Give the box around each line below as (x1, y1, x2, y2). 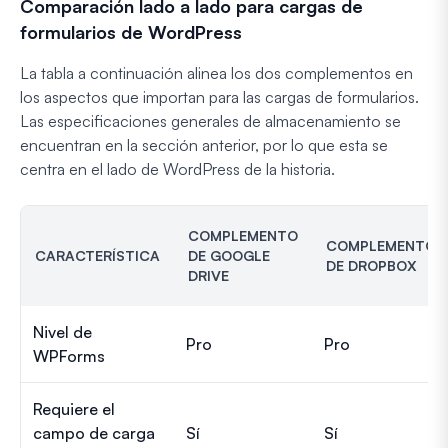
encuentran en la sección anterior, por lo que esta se (20, 134, 388, 155)
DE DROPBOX (326, 256, 417, 274)
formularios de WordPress (20, 20, 242, 43)
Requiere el (33, 398, 115, 419)
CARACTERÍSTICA (35, 246, 160, 264)
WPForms (33, 345, 105, 366)
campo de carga (33, 422, 155, 443)
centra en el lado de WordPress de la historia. (20, 158, 335, 179)
